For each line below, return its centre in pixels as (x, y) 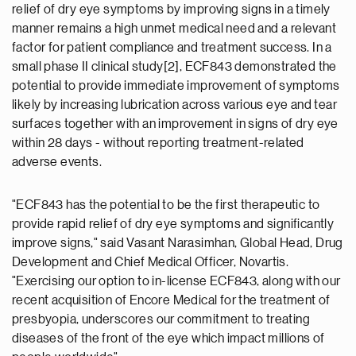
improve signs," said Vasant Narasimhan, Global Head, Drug (178, 243)
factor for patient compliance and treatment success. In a (172, 48)
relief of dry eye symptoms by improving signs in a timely (171, 10)
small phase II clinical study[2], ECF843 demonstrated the (174, 67)
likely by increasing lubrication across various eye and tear (174, 105)
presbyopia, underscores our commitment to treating (161, 319)
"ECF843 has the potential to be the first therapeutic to (166, 205)
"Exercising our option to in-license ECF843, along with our (176, 281)
